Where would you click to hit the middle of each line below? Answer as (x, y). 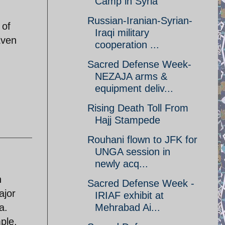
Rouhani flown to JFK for (142, 140)
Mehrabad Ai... (128, 207)
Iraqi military (122, 33)
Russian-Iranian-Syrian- (140, 21)
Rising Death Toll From (138, 108)
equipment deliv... (134, 88)
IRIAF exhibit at (129, 195)
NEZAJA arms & (131, 76)
